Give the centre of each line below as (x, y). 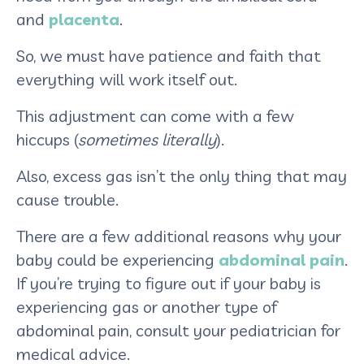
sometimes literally (147, 139)
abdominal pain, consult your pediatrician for (178, 330)
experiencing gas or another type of (147, 306)
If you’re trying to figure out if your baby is (169, 283)
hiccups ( (47, 139)
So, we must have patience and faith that (169, 55)
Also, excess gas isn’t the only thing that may (182, 175)
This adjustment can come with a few (155, 115)
